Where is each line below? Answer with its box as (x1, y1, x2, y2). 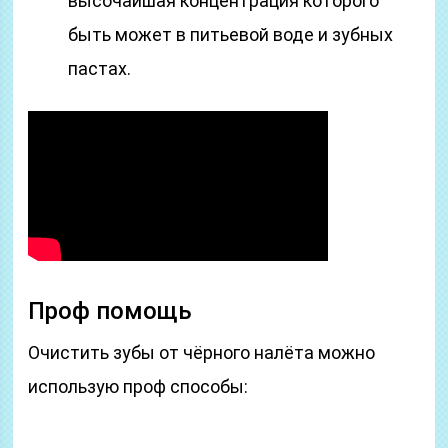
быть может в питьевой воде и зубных (68, 24, 394, 45)
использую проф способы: (28, 376, 249, 397)
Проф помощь (28, 297, 193, 325)
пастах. (68, 58, 132, 79)
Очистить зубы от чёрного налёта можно (28, 342, 376, 363)
